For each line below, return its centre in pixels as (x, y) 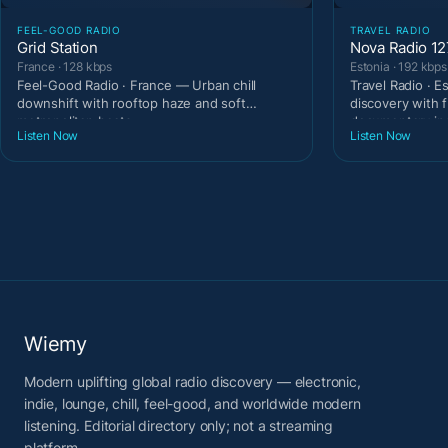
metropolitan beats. (76, 120)
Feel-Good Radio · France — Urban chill (137, 84)
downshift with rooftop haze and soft (131, 102)
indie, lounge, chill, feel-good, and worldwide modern (192, 404)
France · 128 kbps (65, 66)
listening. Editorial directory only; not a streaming (178, 426)
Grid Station (57, 47)
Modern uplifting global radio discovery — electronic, (192, 382)
